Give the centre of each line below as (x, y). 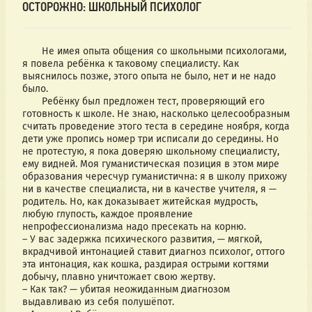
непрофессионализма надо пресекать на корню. (134, 227)
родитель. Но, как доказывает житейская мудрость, (140, 202)
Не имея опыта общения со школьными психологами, (32, 52)
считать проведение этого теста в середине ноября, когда (156, 127)
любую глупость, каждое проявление (107, 214)
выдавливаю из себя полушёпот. (98, 302)
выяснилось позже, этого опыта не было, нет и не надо (149, 77)
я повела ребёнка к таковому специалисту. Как (130, 64)
